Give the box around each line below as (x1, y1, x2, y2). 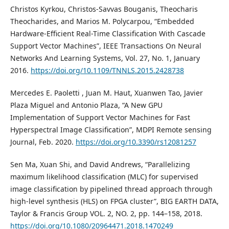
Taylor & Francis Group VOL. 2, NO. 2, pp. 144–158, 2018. (10, 208, 202, 218)
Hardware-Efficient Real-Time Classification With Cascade (10, 28, 205, 38)
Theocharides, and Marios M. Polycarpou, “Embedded (10, 16, 194, 26)
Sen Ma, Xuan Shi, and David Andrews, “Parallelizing (10, 159, 190, 169)
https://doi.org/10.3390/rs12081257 (75, 136, 196, 147)
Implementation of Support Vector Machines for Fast (10, 112, 190, 122)
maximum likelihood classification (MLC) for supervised (10, 171, 198, 181)
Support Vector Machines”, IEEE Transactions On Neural (10, 40, 201, 51)
